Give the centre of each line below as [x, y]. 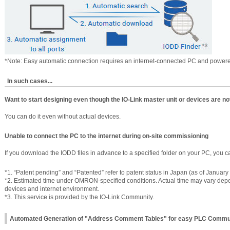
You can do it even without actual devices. [63, 116]
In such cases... [30, 81]
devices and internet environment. [52, 189]
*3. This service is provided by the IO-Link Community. [79, 197]
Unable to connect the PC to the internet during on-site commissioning [107, 136]
